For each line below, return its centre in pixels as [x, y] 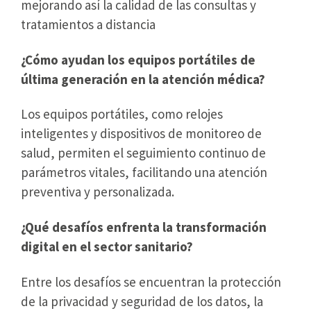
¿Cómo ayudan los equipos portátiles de [138, 59]
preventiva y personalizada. [98, 192]
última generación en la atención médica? [143, 79]
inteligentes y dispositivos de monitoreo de [141, 134]
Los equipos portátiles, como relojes [122, 114]
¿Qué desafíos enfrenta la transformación [144, 227]
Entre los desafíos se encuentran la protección [151, 281]
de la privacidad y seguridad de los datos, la [142, 301]
